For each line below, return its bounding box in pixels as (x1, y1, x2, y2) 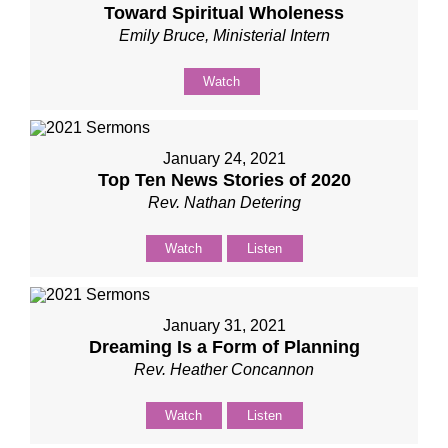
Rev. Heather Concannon (134, 361, 314, 378)
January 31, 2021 (162, 317, 286, 334)
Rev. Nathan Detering (147, 194, 301, 211)
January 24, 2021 (162, 150, 286, 167)
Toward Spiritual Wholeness (104, 3, 344, 23)
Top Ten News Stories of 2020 (97, 170, 351, 190)
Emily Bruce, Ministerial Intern (118, 27, 330, 44)
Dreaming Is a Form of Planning (88, 337, 360, 357)
